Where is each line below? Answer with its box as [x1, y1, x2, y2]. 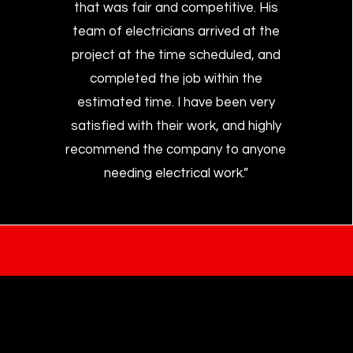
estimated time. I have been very [76, 95, 275, 110]
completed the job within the [89, 72, 262, 86]
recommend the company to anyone [65, 143, 287, 157]
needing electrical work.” [103, 166, 248, 180]
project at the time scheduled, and [71, 48, 281, 62]
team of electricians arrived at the [72, 24, 280, 39]
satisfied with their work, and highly [70, 119, 281, 133]
